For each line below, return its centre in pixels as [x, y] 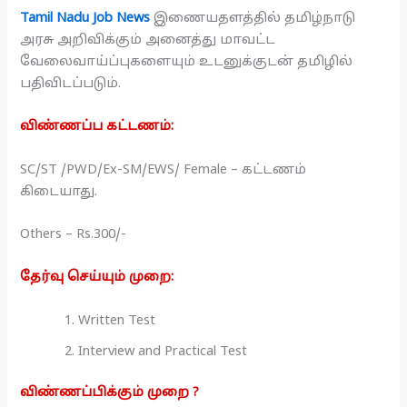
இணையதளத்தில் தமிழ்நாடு [253, 18]
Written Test [117, 320]
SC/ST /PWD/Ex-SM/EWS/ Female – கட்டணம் [164, 169]
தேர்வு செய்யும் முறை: [97, 278]
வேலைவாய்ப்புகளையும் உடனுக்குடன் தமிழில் [187, 61]
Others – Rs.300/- [74, 234]
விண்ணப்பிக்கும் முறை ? [110, 393]
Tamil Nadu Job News [85, 18]
